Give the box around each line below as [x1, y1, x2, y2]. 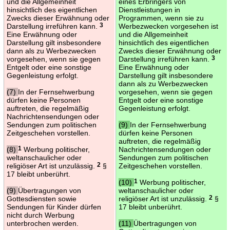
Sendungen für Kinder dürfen [6, 202, 101, 211]
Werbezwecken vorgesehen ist [118, 22, 218, 30]
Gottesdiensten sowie [6, 194, 76, 203]
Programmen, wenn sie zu [118, 13, 204, 22]
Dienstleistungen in [118, 5, 180, 14]
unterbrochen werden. [6, 219, 79, 227]
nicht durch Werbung [6, 210, 74, 219]
